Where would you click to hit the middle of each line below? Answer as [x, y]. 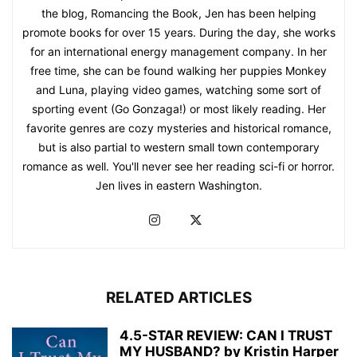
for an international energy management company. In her [178, 52]
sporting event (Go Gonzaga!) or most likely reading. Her [178, 109]
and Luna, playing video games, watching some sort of [178, 90]
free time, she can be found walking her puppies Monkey [178, 71]
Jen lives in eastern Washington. [178, 186]
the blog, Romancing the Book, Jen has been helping [178, 14]
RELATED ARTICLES [178, 298]
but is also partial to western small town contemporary [178, 147]
